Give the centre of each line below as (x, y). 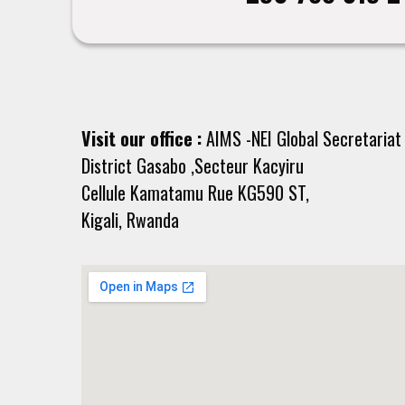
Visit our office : (141, 139)
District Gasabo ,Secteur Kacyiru (193, 166)
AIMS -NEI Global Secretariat (301, 139)
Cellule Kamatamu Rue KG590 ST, (195, 193)
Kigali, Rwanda (130, 220)
